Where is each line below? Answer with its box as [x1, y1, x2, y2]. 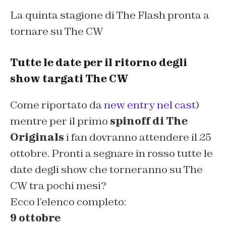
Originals [10, 131, 64, 144]
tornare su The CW [10, 25, 103, 38]
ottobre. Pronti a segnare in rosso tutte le [10, 147, 213, 160]
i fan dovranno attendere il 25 [64, 131, 211, 144]
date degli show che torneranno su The [10, 163, 203, 177]
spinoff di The [110, 115, 188, 128]
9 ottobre [10, 211, 61, 225]
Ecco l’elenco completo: [10, 195, 126, 209]
